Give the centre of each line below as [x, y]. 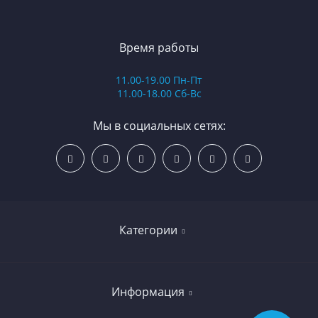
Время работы [159, 48]
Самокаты [159, 309]
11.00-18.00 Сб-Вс [159, 93]
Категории [148, 230]
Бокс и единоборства [159, 284]
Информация [148, 292]
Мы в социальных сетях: [159, 126]
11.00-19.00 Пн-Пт [159, 80]
